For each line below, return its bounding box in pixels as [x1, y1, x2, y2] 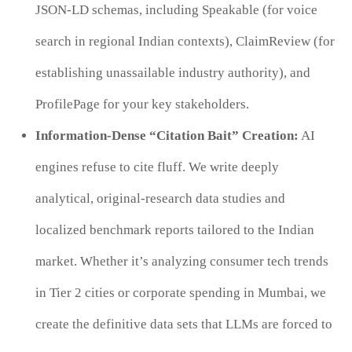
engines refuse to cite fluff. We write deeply [35, 159, 279, 174]
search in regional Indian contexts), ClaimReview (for [35, 33, 335, 49]
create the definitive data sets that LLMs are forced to [35, 316, 332, 332]
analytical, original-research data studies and [35, 190, 285, 206]
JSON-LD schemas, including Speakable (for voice [35, 2, 317, 17]
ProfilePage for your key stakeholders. [35, 96, 249, 112]
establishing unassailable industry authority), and [35, 64, 310, 80]
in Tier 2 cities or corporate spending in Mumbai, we [35, 284, 326, 300]
